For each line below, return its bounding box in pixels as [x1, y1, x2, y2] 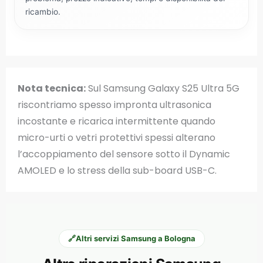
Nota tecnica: [18, 82, 86, 95]
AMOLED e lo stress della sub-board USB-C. [18, 164, 217, 177]
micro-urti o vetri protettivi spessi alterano [18, 131, 215, 144]
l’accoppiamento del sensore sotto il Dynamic [18, 147, 230, 161]
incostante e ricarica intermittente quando [18, 114, 215, 128]
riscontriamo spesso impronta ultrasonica [18, 98, 211, 112]
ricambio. [25, 7, 60, 16]
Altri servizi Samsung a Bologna [75, 234, 195, 243]
